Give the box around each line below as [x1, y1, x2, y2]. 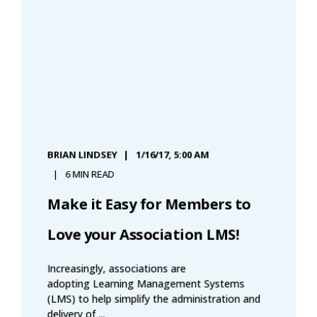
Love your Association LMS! [47, 224, 239, 245]
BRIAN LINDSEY [47, 148, 117, 162]
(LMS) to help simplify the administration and [47, 292, 261, 306]
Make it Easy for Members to [47, 195, 251, 214]
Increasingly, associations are [47, 261, 186, 276]
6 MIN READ [65, 168, 115, 181]
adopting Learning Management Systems [47, 277, 245, 291]
